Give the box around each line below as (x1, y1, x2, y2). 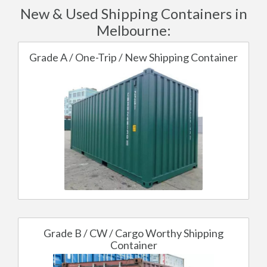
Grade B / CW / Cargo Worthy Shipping (44, 226, 223, 240)
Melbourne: (96, 21, 171, 39)
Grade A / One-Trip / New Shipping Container (29, 50, 238, 64)
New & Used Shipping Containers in (20, 4, 247, 22)
